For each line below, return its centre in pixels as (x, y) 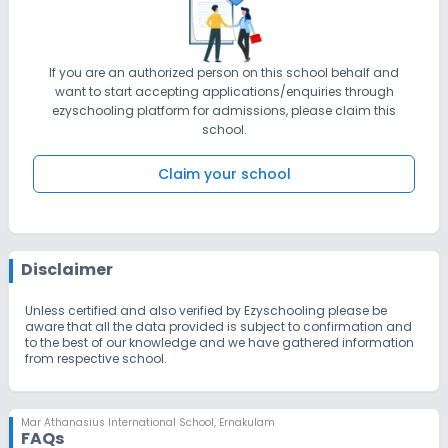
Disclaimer (67, 269)
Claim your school (224, 173)
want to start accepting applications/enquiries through (224, 91)
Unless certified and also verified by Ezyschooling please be (206, 310)
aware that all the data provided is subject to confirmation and (218, 326)
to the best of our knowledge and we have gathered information (219, 342)
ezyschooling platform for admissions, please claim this (224, 110)
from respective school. (96, 358)
